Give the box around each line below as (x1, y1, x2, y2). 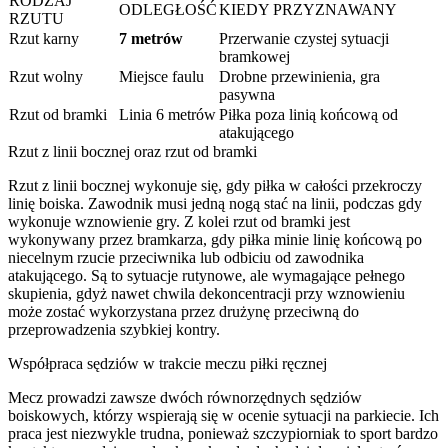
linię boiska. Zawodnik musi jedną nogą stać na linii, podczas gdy (8, 194, 422, 212)
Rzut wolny (9, 67, 83, 85)
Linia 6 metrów (119, 105, 216, 123)
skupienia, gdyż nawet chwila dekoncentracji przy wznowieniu (8, 284, 405, 302)
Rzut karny (9, 29, 79, 47)
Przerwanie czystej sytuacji (219, 29, 389, 47)
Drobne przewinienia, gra (219, 67, 380, 85)
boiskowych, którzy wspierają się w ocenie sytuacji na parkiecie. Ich (8, 406, 439, 424)
